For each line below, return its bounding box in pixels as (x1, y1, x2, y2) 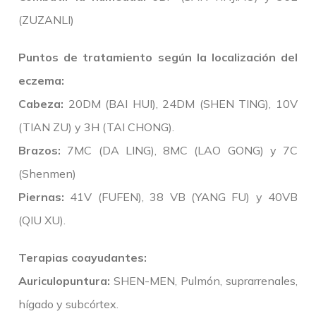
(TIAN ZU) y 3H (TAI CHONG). (18, 120, 174, 135)
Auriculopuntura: (18, 274, 110, 288)
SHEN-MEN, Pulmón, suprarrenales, (110, 274, 298, 288)
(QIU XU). (18, 213, 66, 228)
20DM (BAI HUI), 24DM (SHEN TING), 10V (63, 97, 298, 111)
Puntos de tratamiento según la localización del (18, 50, 298, 65)
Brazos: (18, 143, 61, 158)
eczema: (18, 73, 64, 88)
